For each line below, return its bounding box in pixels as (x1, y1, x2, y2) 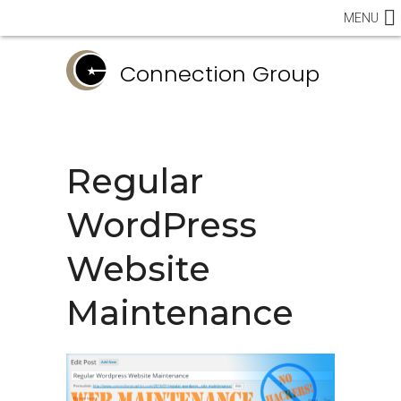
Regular (66, 160, 203, 202)
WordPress (66, 204, 257, 246)
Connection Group (120, 59, 320, 89)
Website (66, 248, 210, 290)
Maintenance (66, 292, 294, 334)
